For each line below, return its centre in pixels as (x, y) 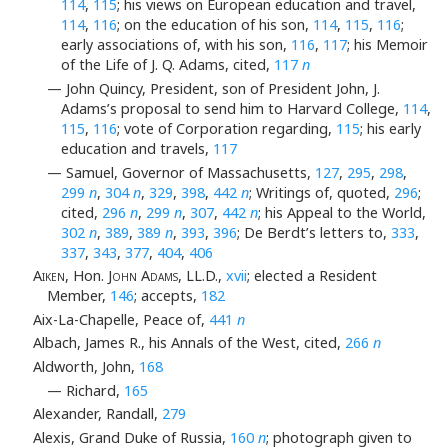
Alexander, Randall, (97, 414)
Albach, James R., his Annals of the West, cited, (188, 343)
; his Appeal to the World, (342, 212)
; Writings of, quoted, (322, 192)
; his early (391, 128)
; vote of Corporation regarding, (227, 128)
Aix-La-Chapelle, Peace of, (120, 319)
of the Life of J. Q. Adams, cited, (168, 65)
